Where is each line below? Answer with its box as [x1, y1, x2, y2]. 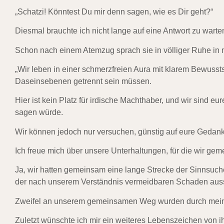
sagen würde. [15, 108, 63, 117]
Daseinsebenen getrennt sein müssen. [15, 76, 151, 85]
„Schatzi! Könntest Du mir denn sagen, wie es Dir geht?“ [15, 7, 213, 16]
